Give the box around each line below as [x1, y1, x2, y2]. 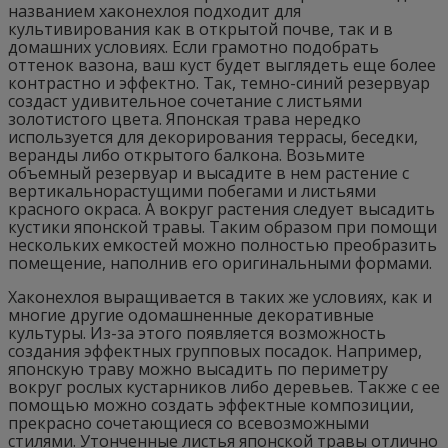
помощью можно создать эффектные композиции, [8, 393, 414, 416]
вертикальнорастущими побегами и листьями [8, 179, 376, 202]
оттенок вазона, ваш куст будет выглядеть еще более [8, 53, 436, 76]
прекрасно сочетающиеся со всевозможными [8, 411, 369, 434]
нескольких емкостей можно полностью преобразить [8, 233, 437, 256]
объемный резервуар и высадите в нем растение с [8, 161, 409, 184]
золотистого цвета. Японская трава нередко [8, 107, 361, 130]
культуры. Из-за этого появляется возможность [8, 321, 386, 344]
